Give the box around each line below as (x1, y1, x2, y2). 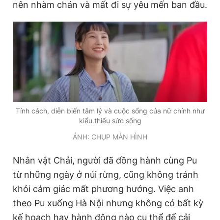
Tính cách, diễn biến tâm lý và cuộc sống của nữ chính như (15, 106, 205, 115)
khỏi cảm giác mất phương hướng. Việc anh (13, 183, 194, 194)
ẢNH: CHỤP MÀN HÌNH (73, 132, 147, 141)
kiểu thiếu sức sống (79, 116, 141, 125)
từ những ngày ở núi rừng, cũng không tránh (13, 169, 198, 180)
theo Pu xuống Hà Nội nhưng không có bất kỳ (13, 197, 203, 208)
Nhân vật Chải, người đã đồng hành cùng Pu (13, 155, 197, 165)
